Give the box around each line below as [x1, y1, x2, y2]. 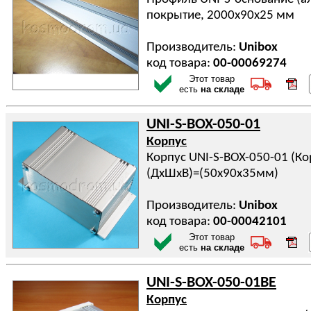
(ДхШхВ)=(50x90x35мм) [146, 167, 278, 180]
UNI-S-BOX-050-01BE [146, 276, 276, 290]
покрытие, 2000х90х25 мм [146, 9, 294, 22]
